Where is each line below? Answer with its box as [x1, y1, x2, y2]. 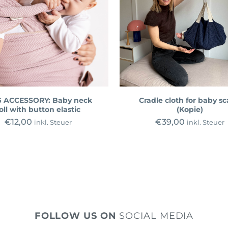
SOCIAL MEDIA [116, 210, 194, 221]
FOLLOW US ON [34, 210, 117, 221]
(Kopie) [177, 104, 203, 114]
